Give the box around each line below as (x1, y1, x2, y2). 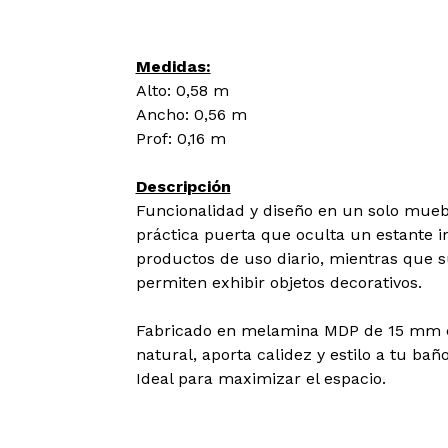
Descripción (135, 177, 231, 197)
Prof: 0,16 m (135, 129, 226, 149)
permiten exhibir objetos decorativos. (135, 273, 422, 293)
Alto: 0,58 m (135, 81, 229, 101)
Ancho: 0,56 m (135, 105, 247, 125)
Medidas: (135, 57, 211, 77)
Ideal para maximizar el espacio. (135, 369, 386, 389)
